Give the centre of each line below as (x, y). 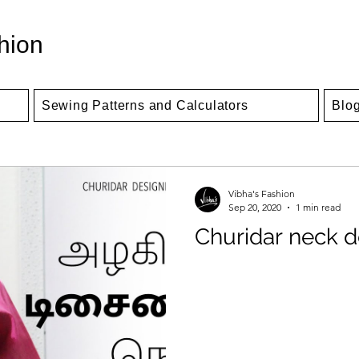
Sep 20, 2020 (255, 207)
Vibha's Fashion (262, 194)
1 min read (318, 207)
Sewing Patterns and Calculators (145, 105)
